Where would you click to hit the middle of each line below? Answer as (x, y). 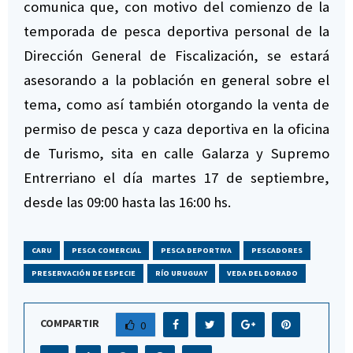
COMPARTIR (70, 323)
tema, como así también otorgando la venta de (176, 104)
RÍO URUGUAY (181, 273)
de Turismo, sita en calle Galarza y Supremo (176, 153)
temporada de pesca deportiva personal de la (176, 31)
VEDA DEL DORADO (262, 273)
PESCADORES (277, 250)
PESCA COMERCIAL (106, 250)
